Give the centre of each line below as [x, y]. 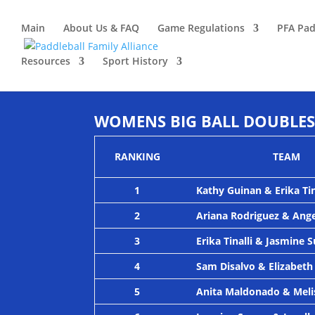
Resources [46, 61]
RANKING [137, 156]
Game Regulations [201, 28]
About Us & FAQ [101, 28]
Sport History [135, 61]
